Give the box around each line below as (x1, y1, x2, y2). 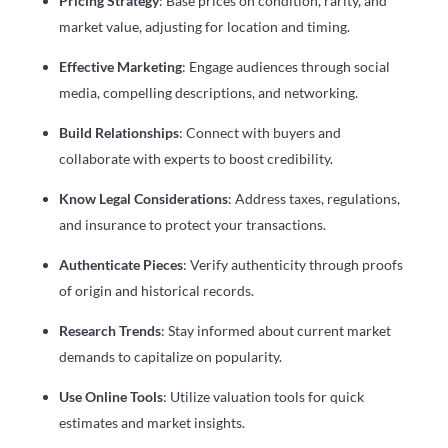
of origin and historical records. (58, 281, 254, 299)
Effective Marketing (58, 57, 182, 75)
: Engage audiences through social (181, 57, 390, 75)
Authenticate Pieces (58, 255, 183, 273)
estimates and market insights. (58, 413, 245, 431)
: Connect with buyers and (178, 123, 341, 141)
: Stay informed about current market (160, 321, 391, 339)
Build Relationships (58, 123, 179, 141)
